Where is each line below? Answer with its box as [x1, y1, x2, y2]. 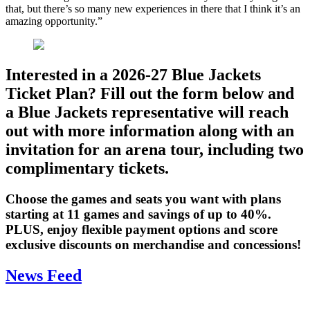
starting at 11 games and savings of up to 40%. [6, 207, 271, 222]
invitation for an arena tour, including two [6, 140, 304, 159]
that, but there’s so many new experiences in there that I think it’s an [6, 2, 300, 15]
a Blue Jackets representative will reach [6, 103, 289, 122]
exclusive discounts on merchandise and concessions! [6, 237, 301, 253]
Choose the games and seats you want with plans [6, 192, 281, 207]
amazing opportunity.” [6, 15, 102, 27]
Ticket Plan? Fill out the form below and [6, 84, 294, 103]
